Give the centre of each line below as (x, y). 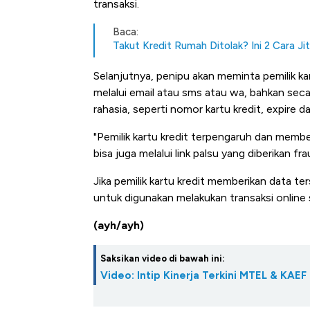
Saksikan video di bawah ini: (163, 259)
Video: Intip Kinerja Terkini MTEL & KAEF (203, 276)
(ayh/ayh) (119, 226)
